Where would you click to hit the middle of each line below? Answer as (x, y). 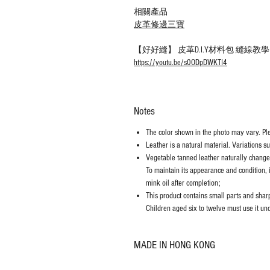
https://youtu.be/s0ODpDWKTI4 (181, 63)
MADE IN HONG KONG (174, 245)
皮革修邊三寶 (159, 25)
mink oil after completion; (183, 184)
